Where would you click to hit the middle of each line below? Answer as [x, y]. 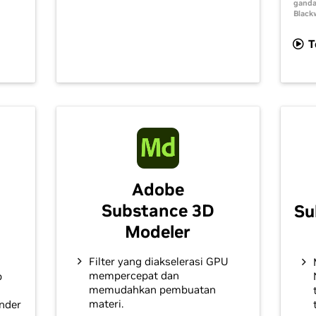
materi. [106, 303]
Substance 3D [158, 210]
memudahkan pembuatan [152, 289]
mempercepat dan [134, 275]
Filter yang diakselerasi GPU [158, 261]
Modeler [158, 231]
